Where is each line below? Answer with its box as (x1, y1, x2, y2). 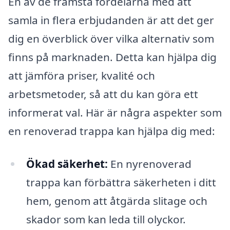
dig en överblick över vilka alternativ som (8, 31, 214, 46)
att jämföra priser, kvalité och (8, 68, 155, 83)
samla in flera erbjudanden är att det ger (8, 12, 214, 27)
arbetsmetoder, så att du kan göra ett (8, 86, 198, 101)
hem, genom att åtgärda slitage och (26, 193, 207, 208)
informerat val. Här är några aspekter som (8, 105, 222, 120)
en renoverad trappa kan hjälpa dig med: (8, 123, 215, 138)
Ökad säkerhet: (26, 156, 108, 171)
